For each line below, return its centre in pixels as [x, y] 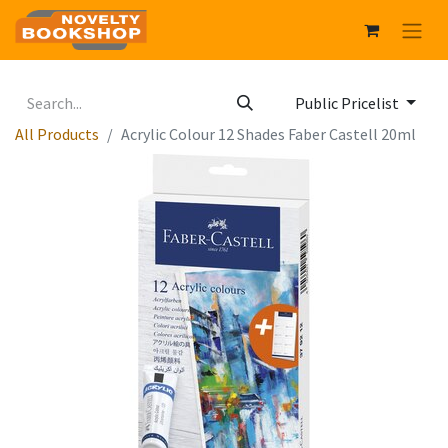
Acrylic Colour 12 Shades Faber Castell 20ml [268, 134]
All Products [57, 134]
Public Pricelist [349, 103]
